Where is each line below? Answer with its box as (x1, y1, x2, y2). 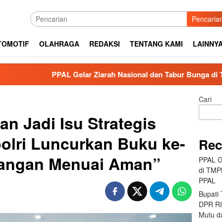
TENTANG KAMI (130, 39, 183, 49)
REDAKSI (89, 39, 120, 49)
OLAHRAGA (39, 39, 79, 49)
